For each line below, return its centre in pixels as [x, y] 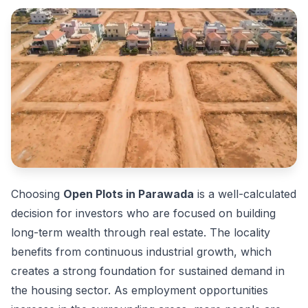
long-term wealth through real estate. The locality [141, 233]
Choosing [37, 194]
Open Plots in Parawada [129, 194]
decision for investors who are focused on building [143, 213]
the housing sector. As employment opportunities [140, 290]
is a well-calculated [245, 194]
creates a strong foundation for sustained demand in [148, 271]
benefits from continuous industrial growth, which [141, 252]
